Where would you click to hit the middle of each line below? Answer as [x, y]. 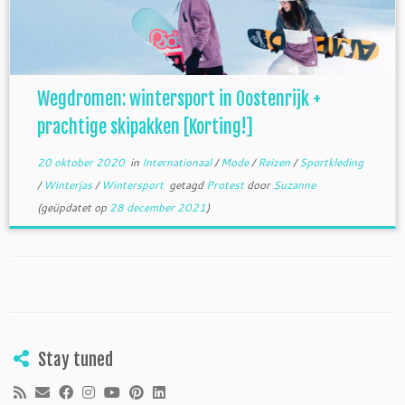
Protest [226, 184]
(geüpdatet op [73, 207]
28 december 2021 [157, 207]
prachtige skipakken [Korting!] [145, 127]
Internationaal [178, 162]
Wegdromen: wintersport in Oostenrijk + [179, 99]
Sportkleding [331, 162]
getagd [186, 184]
